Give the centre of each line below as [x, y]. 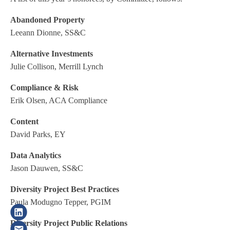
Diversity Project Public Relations [69, 223]
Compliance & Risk [44, 88]
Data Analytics [36, 155]
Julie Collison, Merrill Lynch [57, 66]
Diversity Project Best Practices [65, 189]
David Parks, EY [38, 134]
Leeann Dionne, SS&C [48, 33]
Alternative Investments [52, 54]
